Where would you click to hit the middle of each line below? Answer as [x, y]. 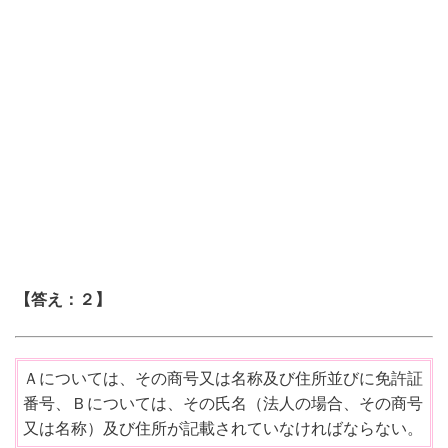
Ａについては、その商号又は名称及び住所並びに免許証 [223, 379]
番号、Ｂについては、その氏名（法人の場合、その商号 [223, 404]
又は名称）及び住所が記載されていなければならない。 [223, 429]
